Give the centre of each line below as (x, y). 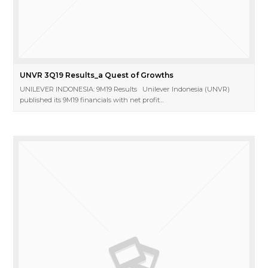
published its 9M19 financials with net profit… (92, 100)
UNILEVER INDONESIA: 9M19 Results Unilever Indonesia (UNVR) (125, 89)
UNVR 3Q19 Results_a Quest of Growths (97, 75)
